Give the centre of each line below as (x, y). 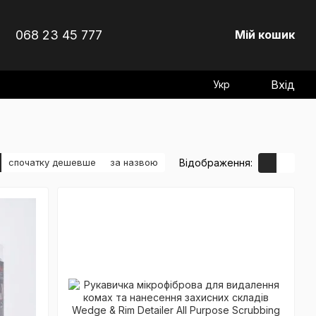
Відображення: (216, 163)
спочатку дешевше (52, 163)
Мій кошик (265, 35)
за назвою (134, 163)
